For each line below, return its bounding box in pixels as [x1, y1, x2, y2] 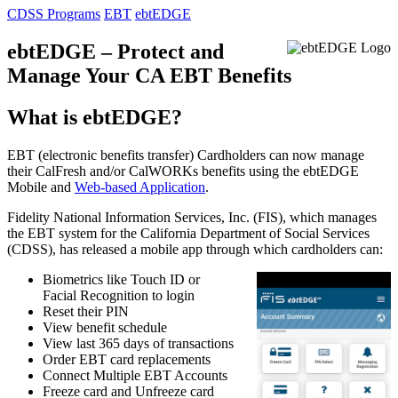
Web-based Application [75, 179, 205, 195]
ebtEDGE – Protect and [7, 39, 224, 63]
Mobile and [7, 179, 75, 195]
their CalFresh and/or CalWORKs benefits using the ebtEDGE [7, 163, 359, 179]
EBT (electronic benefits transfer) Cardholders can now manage [7, 147, 364, 163]
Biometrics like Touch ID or [43, 271, 200, 287]
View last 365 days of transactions [43, 335, 234, 351]
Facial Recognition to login [43, 287, 195, 303]
